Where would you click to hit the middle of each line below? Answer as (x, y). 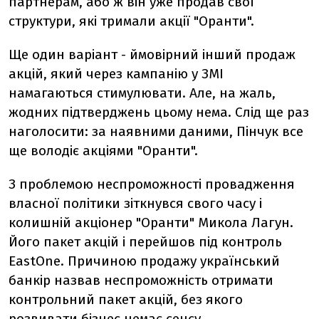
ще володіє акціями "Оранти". (103, 151)
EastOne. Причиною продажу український (144, 261)
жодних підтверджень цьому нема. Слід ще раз (159, 112)
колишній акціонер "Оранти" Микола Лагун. (151, 223)
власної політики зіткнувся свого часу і (135, 203)
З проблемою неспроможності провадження (152, 184)
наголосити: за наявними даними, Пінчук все (156, 131)
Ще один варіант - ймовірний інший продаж (152, 54)
